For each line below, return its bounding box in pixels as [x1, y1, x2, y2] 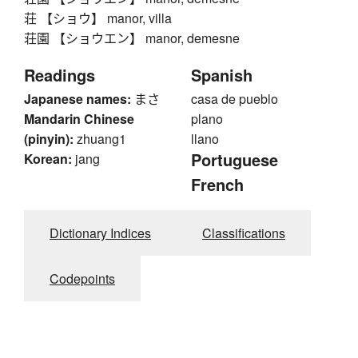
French [191, 173, 244, 197]
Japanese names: [24, 89, 131, 109]
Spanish [191, 63, 253, 87]
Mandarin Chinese [24, 109, 134, 129]
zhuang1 [77, 129, 126, 149]
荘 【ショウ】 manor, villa [24, 9, 172, 28]
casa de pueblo [191, 89, 278, 109]
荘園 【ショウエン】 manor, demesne [24, 29, 240, 48]
